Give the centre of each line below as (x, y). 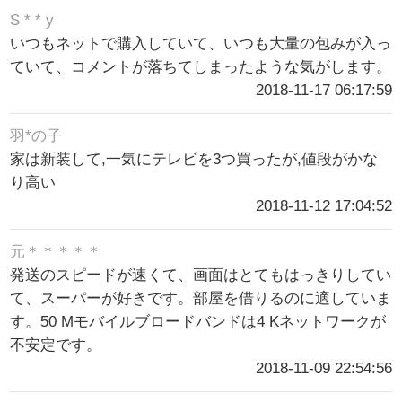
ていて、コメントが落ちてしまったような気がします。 (201, 67)
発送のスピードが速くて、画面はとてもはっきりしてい (201, 275)
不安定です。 (56, 345)
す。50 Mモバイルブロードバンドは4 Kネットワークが (198, 322)
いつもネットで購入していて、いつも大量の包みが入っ (201, 44)
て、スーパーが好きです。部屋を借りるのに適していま (201, 299)
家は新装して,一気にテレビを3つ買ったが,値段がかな (194, 160)
